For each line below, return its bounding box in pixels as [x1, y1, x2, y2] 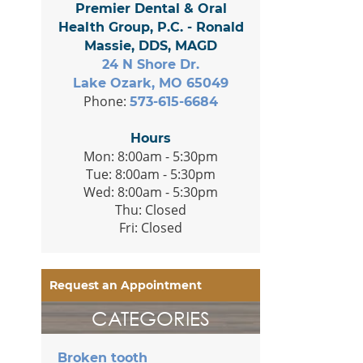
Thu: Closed [115, 200, 186, 219]
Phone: [83, 92, 130, 110]
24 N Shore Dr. [102, 56, 199, 72]
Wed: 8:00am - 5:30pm [83, 182, 218, 201]
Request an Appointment [49, 277, 202, 293]
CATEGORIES [92, 305, 210, 330]
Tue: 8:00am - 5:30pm [86, 164, 216, 183]
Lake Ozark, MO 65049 [73, 75, 228, 91]
